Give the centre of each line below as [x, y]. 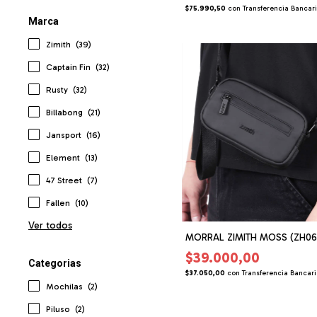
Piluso [59, 309]
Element [64, 157]
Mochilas [65, 286]
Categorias [55, 263]
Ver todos [50, 225]
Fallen [59, 203]
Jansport [65, 135]
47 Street [65, 180]
